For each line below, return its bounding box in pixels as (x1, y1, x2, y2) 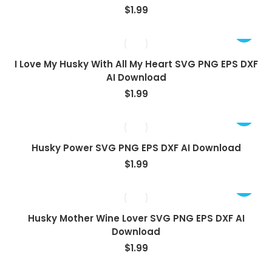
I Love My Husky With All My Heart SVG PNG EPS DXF (14, 58, 258, 70)
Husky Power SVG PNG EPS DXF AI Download (31, 141, 241, 154)
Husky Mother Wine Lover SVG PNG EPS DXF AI (27, 212, 245, 225)
